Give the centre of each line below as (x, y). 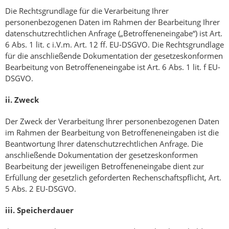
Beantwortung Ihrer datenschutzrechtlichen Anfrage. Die (104, 144)
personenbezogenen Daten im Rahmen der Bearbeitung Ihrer (112, 22)
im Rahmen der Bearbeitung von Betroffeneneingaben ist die (112, 133)
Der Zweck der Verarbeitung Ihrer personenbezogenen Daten (112, 121)
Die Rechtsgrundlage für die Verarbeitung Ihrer (87, 11)
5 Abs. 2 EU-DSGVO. (41, 189)
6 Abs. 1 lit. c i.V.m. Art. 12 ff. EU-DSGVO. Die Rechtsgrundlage (114, 45)
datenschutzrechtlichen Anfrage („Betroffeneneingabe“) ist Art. (114, 33)
